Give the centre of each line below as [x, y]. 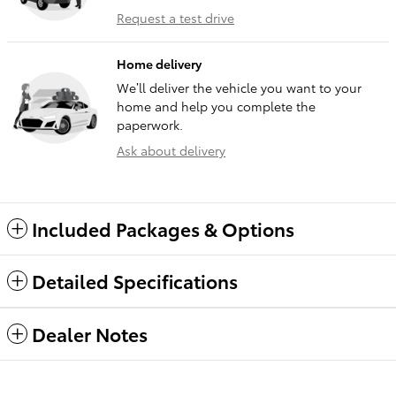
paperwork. [150, 124]
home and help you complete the [216, 106]
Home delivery [159, 63]
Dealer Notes [90, 333]
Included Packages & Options [163, 228]
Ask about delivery [171, 150]
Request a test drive [175, 17]
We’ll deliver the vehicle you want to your [239, 87]
